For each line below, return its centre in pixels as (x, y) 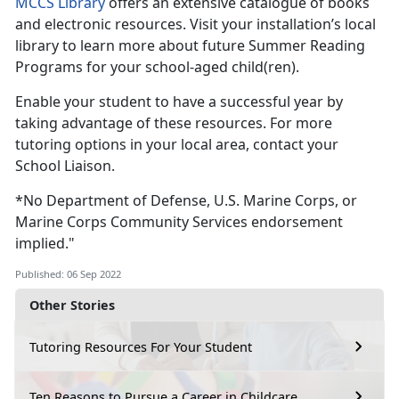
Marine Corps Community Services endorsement (179, 222)
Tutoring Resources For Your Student (141, 346)
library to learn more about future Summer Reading (190, 46)
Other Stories (72, 305)
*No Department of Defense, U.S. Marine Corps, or (186, 201)
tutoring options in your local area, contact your (177, 145)
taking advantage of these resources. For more (174, 123)
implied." (45, 244)
